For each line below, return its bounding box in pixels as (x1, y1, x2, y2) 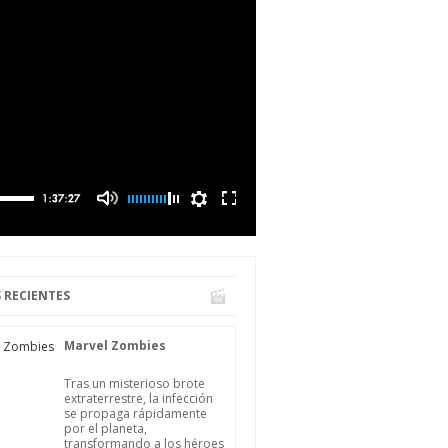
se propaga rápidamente (64, 405, 207, 422)
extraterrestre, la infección (64, 390, 213, 407)
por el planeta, (64, 420, 147, 437)
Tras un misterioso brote (64, 375, 205, 392)
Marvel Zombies (64, 337, 166, 354)
